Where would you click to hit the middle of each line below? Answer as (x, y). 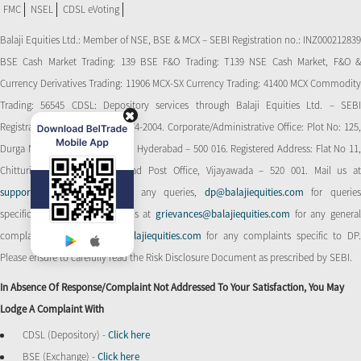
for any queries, (163, 192)
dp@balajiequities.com (254, 192)
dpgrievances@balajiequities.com (131, 235)
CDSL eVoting (91, 9)
